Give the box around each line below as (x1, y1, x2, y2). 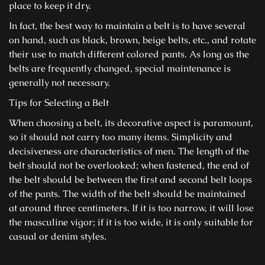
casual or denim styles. (9, 230, 106, 243)
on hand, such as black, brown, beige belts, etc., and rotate (9, 34, 256, 46)
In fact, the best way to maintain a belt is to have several (9, 20, 245, 32)
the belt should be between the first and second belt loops (9, 173, 252, 186)
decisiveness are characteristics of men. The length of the (9, 145, 249, 157)
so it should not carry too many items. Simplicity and (9, 131, 232, 143)
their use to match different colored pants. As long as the (9, 48, 249, 60)
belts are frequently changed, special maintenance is (9, 62, 231, 75)
